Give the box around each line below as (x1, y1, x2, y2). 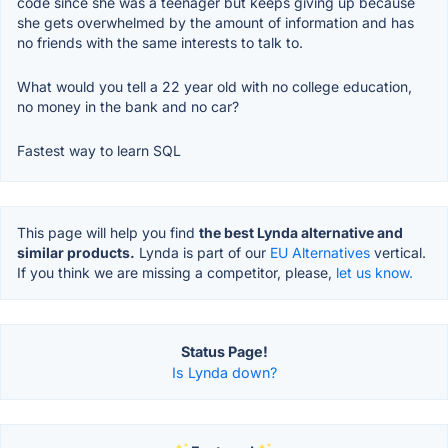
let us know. (336, 263, 413, 281)
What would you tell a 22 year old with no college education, (17, 77, 412, 95)
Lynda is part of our (135, 243, 270, 261)
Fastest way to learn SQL (17, 141, 181, 159)
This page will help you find (17, 223, 199, 241)
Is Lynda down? (171, 363, 277, 381)
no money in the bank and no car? (17, 97, 239, 115)
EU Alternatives (270, 243, 370, 261)
